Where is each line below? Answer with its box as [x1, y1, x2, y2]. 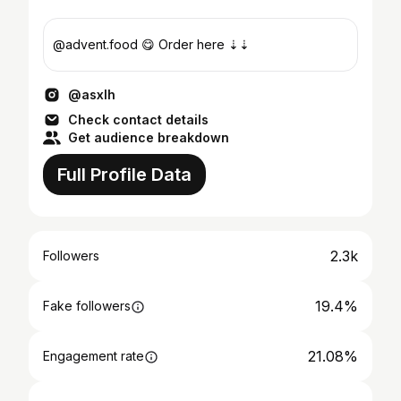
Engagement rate [43, 348, 144, 363]
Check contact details [68, 112, 209, 127]
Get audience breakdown [68, 130, 229, 145]
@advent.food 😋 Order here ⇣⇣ [53, 37, 250, 52]
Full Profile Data [57, 164, 192, 185]
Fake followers [43, 298, 131, 313]
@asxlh [68, 87, 115, 102]
